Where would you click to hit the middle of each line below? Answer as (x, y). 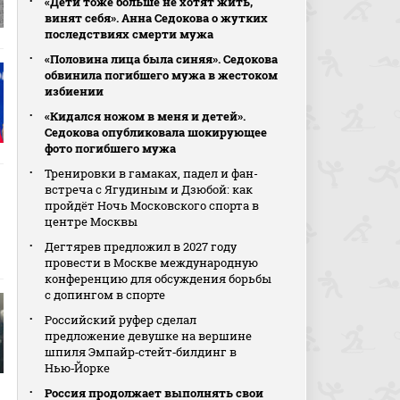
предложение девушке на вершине (149, 336)
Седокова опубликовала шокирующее (156, 132)
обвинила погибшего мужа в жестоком (162, 75)
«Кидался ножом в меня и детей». (146, 116)
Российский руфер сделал (121, 320)
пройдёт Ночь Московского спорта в (152, 205)
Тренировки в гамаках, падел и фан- (152, 173)
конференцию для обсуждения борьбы (158, 279)
